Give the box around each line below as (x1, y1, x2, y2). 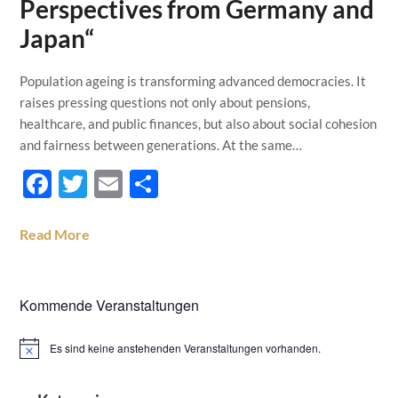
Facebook (52, 166, 174, 201)
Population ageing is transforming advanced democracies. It (20, 73, 367, 89)
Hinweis (19, 346, 59, 362)
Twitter (87, 166, 180, 201)
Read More (20, 226, 91, 243)
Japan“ (20, 23, 95, 53)
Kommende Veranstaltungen (20, 295, 200, 315)
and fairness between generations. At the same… (20, 137, 303, 153)
